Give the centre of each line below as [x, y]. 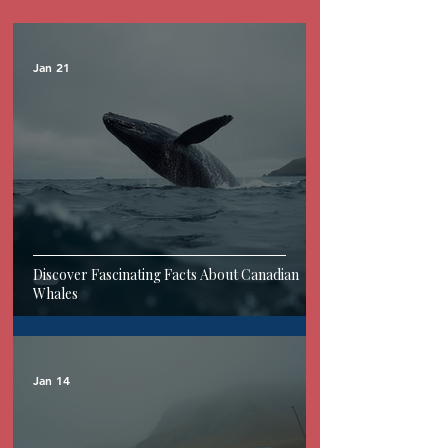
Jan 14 [51, 380]
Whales [55, 293]
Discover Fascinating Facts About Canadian [166, 274]
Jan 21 [51, 67]
